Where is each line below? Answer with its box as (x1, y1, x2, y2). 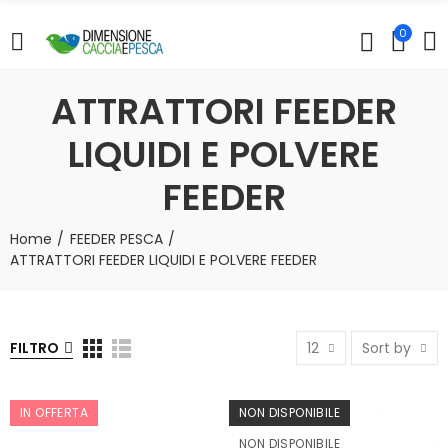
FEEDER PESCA (70, 229, 163, 249)
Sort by (362, 338, 411, 358)
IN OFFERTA (20, 404, 88, 421)
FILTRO (10, 338, 59, 358)
